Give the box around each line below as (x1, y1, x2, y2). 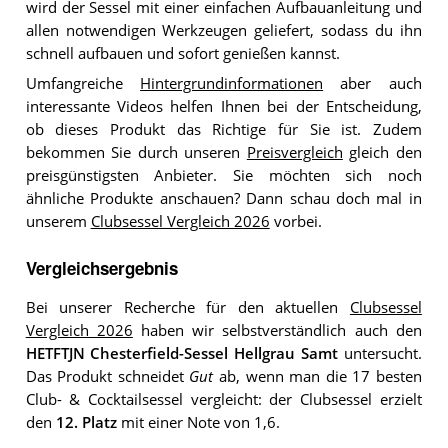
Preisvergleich (246, 143, 343, 163)
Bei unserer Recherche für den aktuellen (25, 297, 350, 317)
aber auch (323, 74, 422, 94)
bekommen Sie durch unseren (25, 143, 247, 163)
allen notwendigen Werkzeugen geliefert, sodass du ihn (25, 20, 422, 40)
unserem (25, 212, 91, 232)
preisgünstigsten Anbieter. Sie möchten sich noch (25, 166, 422, 186)
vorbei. (269, 212, 322, 232)
